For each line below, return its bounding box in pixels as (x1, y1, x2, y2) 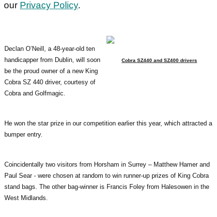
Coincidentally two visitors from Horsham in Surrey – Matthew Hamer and (4, 160, 210, 168)
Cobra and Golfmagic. (4, 89, 65, 97)
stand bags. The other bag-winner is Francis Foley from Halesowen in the (4, 183, 209, 190)
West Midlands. (4, 194, 48, 201)
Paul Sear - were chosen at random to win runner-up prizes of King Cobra (4, 171, 209, 179)
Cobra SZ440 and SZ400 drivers (122, 57, 197, 63)
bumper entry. (4, 130, 43, 138)
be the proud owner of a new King (4, 67, 98, 75)
